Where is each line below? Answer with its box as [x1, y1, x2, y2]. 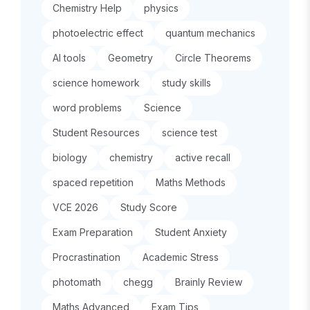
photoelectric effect [53, 27, 143, 39]
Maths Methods [156, 176, 226, 188]
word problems [53, 102, 122, 113]
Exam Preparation [53, 226, 133, 238]
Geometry [108, 52, 153, 64]
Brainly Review [175, 276, 242, 288]
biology [53, 152, 87, 163]
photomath [53, 276, 101, 288]
